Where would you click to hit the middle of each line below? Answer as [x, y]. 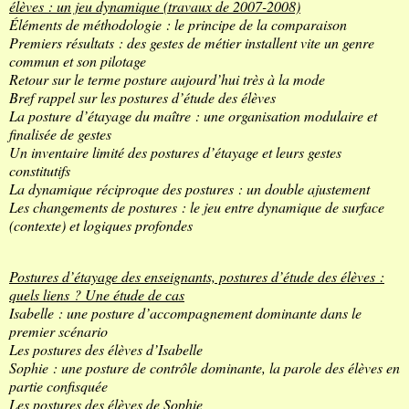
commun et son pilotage [78, 61]
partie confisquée [58, 386]
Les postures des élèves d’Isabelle [106, 350]
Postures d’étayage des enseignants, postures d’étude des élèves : [197, 277]
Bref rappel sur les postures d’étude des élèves [142, 98]
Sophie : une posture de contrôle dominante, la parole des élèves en [204, 368]
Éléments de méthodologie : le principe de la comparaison [178, 25]
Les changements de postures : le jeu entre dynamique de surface [197, 207]
